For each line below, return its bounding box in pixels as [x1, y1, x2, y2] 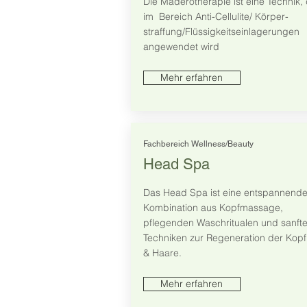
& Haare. [143, 247, 182, 260]
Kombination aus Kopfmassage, [143, 201, 283, 214]
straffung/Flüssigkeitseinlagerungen [143, 25, 299, 38]
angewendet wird [143, 40, 222, 53]
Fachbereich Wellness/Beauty [143, 139, 254, 149]
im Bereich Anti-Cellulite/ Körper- [143, 10, 288, 23]
